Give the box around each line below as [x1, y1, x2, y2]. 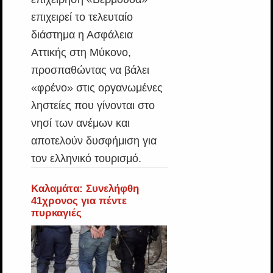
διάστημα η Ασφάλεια [30, 29, 133, 41]
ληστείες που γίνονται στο [30, 99, 155, 112]
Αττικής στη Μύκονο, [30, 46, 131, 58]
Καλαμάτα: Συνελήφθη [30, 183, 139, 194]
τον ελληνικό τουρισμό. [30, 152, 141, 165]
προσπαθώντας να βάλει [30, 64, 149, 76]
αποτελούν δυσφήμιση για [30, 135, 157, 147]
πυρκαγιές [30, 207, 82, 219]
